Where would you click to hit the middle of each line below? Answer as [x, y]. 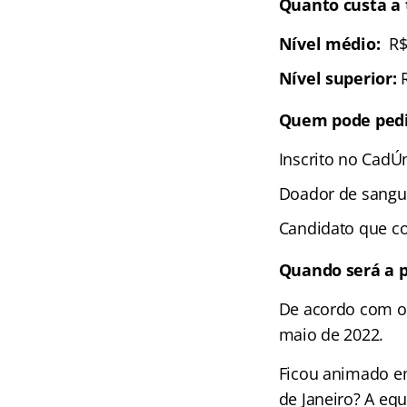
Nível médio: [332, 44]
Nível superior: [338, 78]
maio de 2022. [331, 334]
